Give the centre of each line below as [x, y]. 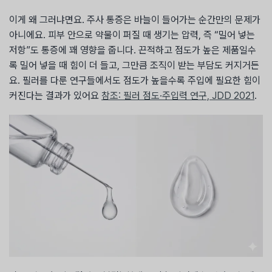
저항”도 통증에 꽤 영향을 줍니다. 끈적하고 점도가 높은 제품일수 [133, 50]
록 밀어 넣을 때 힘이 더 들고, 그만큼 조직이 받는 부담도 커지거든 [134, 65]
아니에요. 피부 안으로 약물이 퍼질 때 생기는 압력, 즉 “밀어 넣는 [132, 35]
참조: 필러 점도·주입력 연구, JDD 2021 [178, 95]
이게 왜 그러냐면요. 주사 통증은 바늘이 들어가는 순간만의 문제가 [135, 19]
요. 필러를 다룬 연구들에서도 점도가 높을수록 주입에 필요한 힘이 [135, 80]
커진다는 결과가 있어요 [55, 95]
